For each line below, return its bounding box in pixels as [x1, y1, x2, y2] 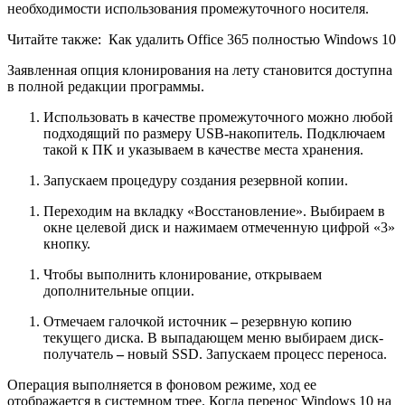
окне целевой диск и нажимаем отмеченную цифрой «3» [43, 220, 395, 236]
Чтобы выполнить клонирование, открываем [43, 267, 322, 283]
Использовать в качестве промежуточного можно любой [43, 109, 393, 126]
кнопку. [43, 236, 90, 252]
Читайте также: [7, 32, 101, 48]
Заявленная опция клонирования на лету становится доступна [7, 62, 392, 79]
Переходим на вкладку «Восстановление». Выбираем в [43, 203, 385, 220]
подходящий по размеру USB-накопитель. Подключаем [43, 126, 385, 142]
